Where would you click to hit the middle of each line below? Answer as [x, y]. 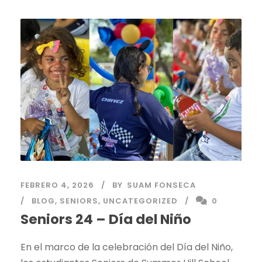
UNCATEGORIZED [140, 201]
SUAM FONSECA [161, 185]
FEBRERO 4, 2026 [57, 185]
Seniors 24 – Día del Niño [106, 219]
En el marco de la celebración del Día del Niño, [127, 247]
